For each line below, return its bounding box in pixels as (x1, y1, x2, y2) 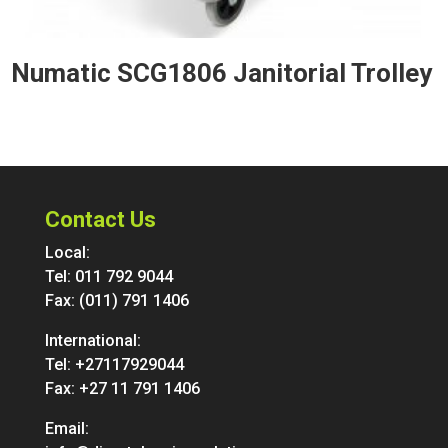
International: (44, 330, 141, 350)
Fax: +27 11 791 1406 (44, 378, 200, 398)
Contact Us (44, 206, 156, 232)
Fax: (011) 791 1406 (44, 290, 189, 310)
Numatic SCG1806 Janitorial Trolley (11, 57, 433, 88)
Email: (44, 418, 89, 438)
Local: (44, 242, 90, 262)
